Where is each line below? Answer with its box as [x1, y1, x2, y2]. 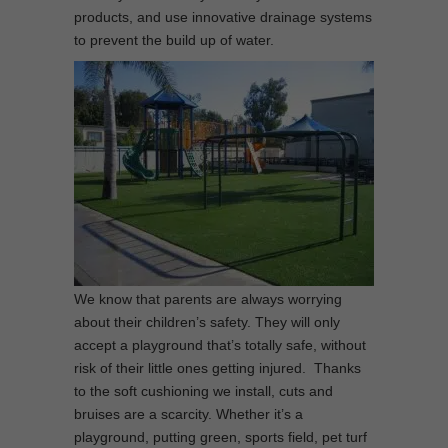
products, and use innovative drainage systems [74, 9, 372, 25]
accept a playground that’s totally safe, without [74, 337, 366, 353]
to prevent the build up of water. [74, 32, 274, 48]
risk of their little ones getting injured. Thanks [74, 360, 361, 376]
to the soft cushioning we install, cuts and [74, 383, 333, 399]
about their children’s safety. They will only [74, 314, 340, 330]
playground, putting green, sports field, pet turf [74, 429, 367, 445]
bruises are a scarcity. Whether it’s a [74, 406, 303, 422]
